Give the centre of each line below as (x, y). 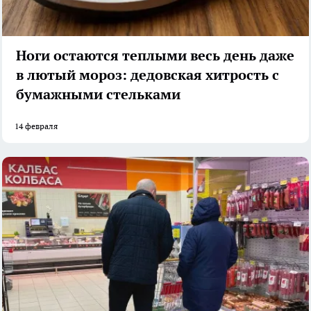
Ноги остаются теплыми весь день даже (155, 56)
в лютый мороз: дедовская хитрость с (148, 75)
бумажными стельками (98, 95)
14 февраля (36, 126)
